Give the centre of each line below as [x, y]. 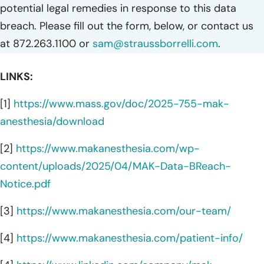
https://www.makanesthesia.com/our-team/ [124, 211]
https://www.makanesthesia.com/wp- [108, 148]
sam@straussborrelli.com [155, 43]
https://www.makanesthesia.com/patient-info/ [130, 238]
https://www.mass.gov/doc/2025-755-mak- [121, 103]
